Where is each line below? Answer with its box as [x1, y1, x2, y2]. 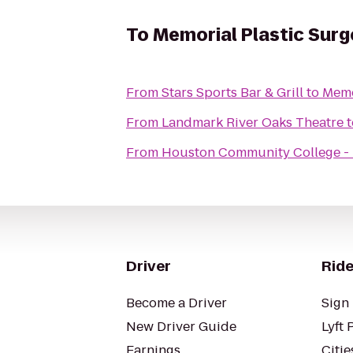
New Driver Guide [126, 318, 236, 336]
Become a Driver [126, 294, 227, 312]
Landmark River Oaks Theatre [162, 113, 344, 132]
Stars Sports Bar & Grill [162, 84, 303, 102]
